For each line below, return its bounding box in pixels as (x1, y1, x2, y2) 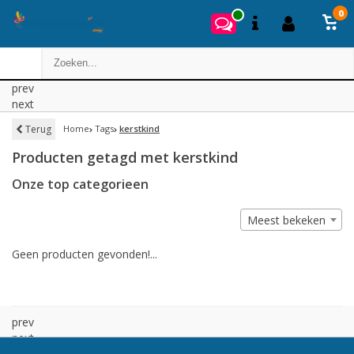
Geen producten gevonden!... (12, 247, 157, 262)
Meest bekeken (247, 213, 326, 228)
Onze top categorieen (12, 175, 149, 193)
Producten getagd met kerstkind (12, 148, 238, 167)
